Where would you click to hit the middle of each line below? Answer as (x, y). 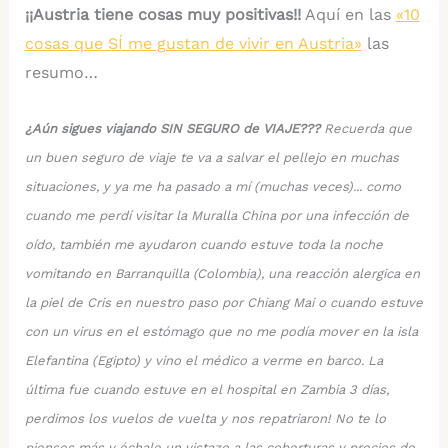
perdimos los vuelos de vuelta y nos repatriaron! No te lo (205, 418)
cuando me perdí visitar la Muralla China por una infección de (216, 215)
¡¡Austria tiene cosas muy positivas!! (162, 15)
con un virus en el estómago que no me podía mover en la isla (221, 331)
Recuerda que (365, 128)
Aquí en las (348, 15)
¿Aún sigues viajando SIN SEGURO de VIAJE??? (172, 128)
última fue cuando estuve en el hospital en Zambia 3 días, (206, 389)
